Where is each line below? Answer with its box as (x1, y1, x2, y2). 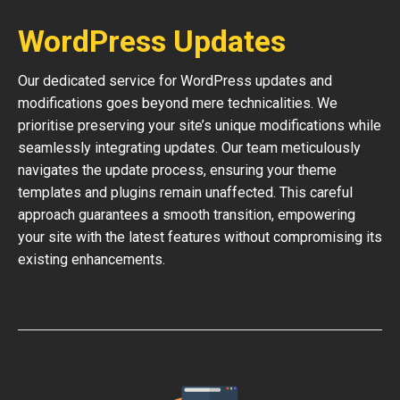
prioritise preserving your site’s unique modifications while (18, 117, 381, 134)
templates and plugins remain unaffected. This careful (18, 184, 353, 201)
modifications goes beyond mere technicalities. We (18, 95, 337, 112)
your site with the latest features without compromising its (18, 229, 382, 246)
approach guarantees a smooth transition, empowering (18, 206, 355, 223)
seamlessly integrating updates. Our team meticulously (18, 139, 361, 156)
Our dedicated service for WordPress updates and (18, 72, 332, 89)
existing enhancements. (18, 251, 165, 268)
